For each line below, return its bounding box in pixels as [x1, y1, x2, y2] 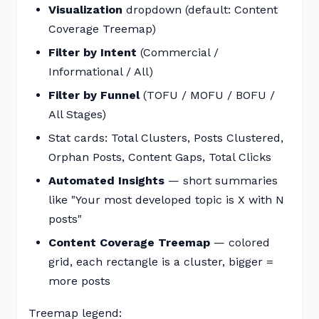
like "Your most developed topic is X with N [48, 193, 284, 206]
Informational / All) [48, 65, 153, 78]
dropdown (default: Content [122, 3, 278, 16]
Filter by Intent [48, 46, 137, 59]
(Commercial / [137, 46, 219, 59]
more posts [48, 274, 110, 288]
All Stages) [48, 108, 106, 121]
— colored [210, 236, 270, 249]
